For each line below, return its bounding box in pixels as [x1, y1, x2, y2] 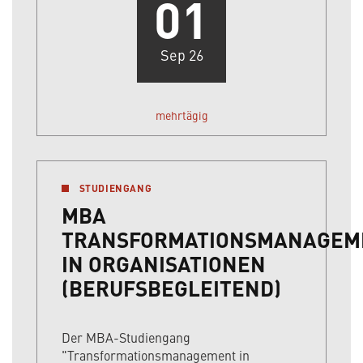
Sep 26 [160, 45, 203, 66]
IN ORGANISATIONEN [62, 248, 266, 280]
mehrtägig [155, 107, 208, 124]
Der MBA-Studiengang [62, 328, 190, 347]
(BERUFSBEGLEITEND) [62, 272, 281, 304]
